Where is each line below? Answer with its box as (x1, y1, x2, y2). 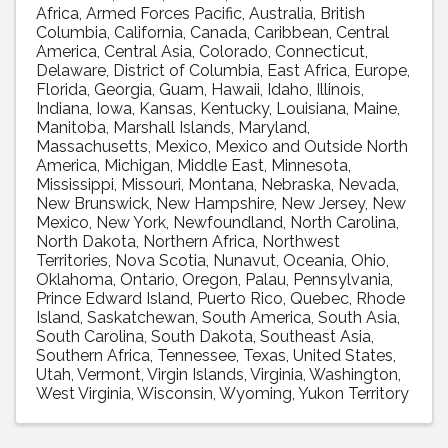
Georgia (94, 79, 152, 99)
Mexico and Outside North (215, 136, 408, 156)
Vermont (77, 364, 141, 384)
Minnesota (271, 155, 348, 175)
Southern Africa (36, 345, 150, 365)
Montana (188, 174, 254, 194)
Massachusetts (36, 136, 148, 156)
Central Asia (104, 41, 192, 61)
